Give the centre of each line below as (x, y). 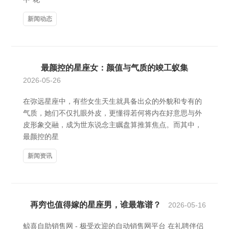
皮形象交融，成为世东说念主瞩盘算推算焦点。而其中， (112, 125)
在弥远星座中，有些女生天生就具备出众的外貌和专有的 (112, 101)
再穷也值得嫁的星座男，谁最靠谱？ (96, 205)
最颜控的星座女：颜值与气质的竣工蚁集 (114, 68)
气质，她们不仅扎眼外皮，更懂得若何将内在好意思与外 (112, 113)
